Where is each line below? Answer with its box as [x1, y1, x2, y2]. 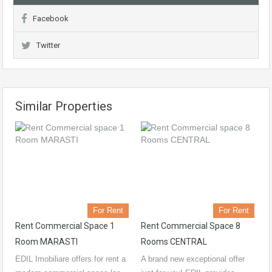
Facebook [33, 14, 69, 23]
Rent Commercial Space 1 [15, 221, 115, 231]
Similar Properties [15, 99, 112, 114]
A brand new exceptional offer [141, 254, 245, 263]
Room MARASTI [15, 237, 78, 246]
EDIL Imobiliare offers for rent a [15, 254, 126, 263]
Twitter [36, 41, 60, 50]
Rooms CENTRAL [141, 237, 207, 246]
